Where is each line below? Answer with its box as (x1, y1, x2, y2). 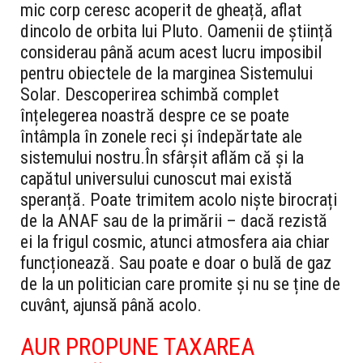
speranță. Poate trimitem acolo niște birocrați (20, 190, 337, 211)
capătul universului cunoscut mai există (20, 169, 293, 190)
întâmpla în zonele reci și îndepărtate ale (20, 126, 302, 147)
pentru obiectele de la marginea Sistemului (20, 63, 313, 84)
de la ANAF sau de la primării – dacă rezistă (20, 211, 327, 232)
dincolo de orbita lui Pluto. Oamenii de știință (20, 21, 333, 42)
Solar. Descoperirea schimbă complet (20, 84, 279, 105)
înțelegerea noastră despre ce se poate (20, 105, 289, 126)
